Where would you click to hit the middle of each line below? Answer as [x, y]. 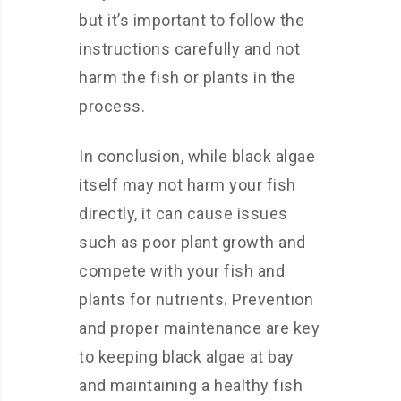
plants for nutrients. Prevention [196, 299]
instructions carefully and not [189, 49]
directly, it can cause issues [183, 213]
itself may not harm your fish [188, 185]
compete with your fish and [182, 271]
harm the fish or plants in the [187, 77]
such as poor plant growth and [192, 242]
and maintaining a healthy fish [191, 385]
